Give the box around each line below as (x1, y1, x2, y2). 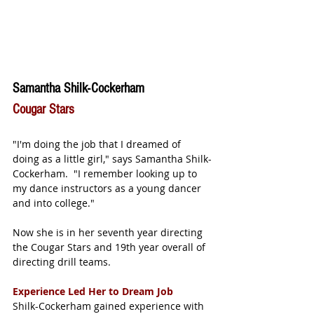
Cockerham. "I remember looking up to (13, 167, 200, 181)
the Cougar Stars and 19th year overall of (13, 240, 208, 254)
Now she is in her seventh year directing (13, 226, 205, 240)
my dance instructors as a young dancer (13, 182, 204, 196)
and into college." (13, 196, 95, 210)
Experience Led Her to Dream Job (13, 285, 173, 299)
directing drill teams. (13, 255, 116, 269)
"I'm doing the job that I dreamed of (13, 137, 184, 151)
